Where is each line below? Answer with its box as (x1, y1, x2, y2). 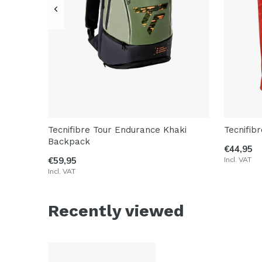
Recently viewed (48, 201, 184, 221)
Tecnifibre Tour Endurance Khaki (48, 125, 187, 136)
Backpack (48, 136, 90, 147)
